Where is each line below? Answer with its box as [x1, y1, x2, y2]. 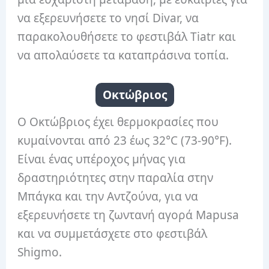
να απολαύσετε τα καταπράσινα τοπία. [17, 47, 229, 63]
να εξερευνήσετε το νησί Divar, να [17, 10, 199, 26]
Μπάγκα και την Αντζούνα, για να [17, 189, 199, 205]
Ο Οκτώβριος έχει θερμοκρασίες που [17, 114, 219, 130]
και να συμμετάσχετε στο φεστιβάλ [17, 226, 208, 242]
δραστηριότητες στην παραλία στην [17, 170, 214, 186]
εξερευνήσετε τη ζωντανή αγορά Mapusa [17, 207, 240, 223]
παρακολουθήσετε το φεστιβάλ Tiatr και [17, 28, 237, 44]
